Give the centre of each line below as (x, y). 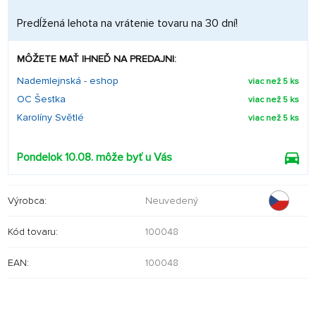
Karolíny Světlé (50, 117)
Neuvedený (172, 200)
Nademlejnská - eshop (68, 81)
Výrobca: (27, 200)
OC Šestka (41, 99)
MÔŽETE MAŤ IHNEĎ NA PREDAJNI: (97, 59)
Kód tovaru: (33, 231)
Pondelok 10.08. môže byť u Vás (95, 157)
